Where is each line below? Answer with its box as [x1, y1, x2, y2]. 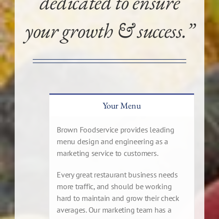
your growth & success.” [25, 17, 194, 44]
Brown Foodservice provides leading [57, 125, 175, 135]
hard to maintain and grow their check [57, 193, 179, 203]
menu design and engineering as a [57, 136, 168, 147]
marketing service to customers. [57, 148, 158, 158]
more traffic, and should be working [57, 181, 172, 192]
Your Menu [103, 100, 141, 111]
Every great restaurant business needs [57, 170, 178, 180]
